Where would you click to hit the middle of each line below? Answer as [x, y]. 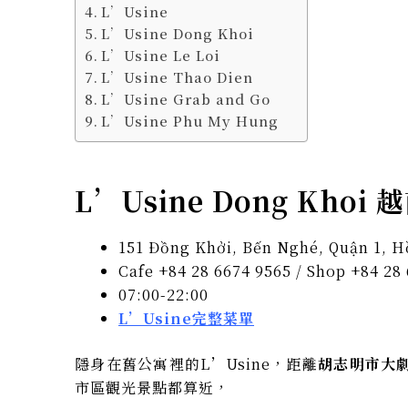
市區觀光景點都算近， [152, 388]
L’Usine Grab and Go [186, 99]
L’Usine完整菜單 [186, 318]
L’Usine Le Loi [161, 55]
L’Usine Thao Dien [178, 77]
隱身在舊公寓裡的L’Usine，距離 [197, 364]
